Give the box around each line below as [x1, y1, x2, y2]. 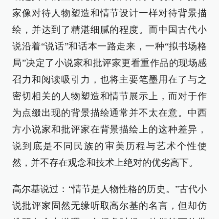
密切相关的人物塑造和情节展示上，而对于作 [12, 90, 207, 101]
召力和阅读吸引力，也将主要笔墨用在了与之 [12, 74, 207, 85]
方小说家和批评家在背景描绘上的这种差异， [12, 124, 207, 134]
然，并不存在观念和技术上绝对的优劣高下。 [12, 157, 198, 168]
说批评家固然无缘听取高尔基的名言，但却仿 [12, 200, 207, 211]
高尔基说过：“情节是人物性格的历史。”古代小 [12, 183, 207, 194]
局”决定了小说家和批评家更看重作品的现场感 [12, 57, 207, 68]
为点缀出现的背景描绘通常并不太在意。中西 [12, 107, 207, 118]
